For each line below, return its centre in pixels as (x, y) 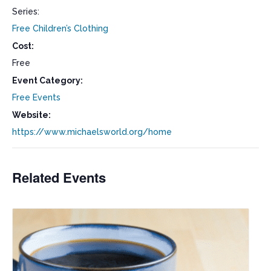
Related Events (59, 177)
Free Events (36, 97)
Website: (31, 115)
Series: (26, 11)
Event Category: (47, 80)
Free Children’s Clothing (60, 28)
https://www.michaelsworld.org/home (92, 132)
